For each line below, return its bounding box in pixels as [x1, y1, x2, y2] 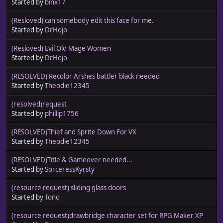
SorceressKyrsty [45, 164, 95, 174]
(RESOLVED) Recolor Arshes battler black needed [11, 71, 160, 81]
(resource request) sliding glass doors [11, 183, 126, 192]
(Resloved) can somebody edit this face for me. [11, 15, 154, 25]
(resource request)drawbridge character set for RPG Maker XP [11, 211, 203, 220]
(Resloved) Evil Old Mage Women [11, 43, 111, 53]
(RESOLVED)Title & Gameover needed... [11, 155, 132, 164]
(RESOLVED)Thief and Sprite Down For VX [11, 127, 136, 136]
